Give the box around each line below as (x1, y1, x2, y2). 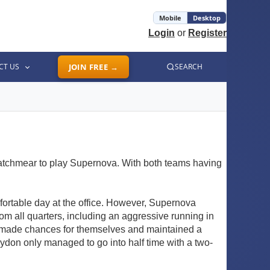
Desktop (193, 13, 221, 22)
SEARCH (175, 61, 202, 72)
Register (188, 28, 227, 38)
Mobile (159, 13, 181, 22)
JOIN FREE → (68, 61, 118, 72)
